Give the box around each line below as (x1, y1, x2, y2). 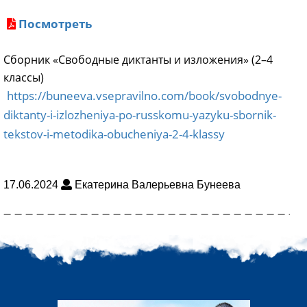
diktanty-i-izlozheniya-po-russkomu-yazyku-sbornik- (3, 107, 276, 123)
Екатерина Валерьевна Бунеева (72, 179, 241, 191)
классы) (3, 70, 44, 85)
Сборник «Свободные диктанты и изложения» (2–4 (3, 52, 273, 67)
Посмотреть (19, 16, 92, 32)
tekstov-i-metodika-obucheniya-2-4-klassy (3, 126, 225, 142)
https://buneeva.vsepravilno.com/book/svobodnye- (7, 88, 282, 103)
